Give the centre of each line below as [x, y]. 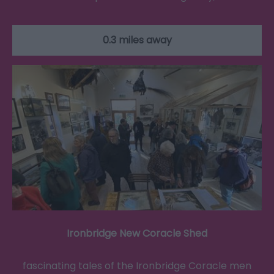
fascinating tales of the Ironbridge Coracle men [137, 265]
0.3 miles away [137, 40]
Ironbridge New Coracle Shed [137, 233]
